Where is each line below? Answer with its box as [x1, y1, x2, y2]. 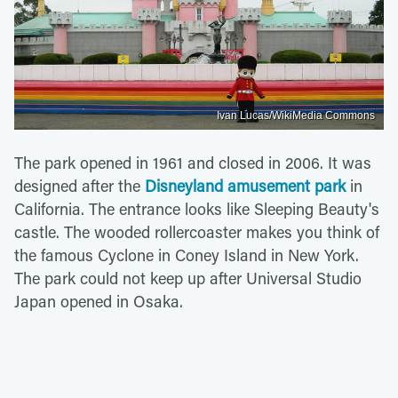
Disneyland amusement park [145, 175, 346, 197]
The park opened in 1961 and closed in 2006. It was [14, 152, 371, 174]
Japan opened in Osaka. [14, 291, 183, 313]
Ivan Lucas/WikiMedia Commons [217, 109, 375, 123]
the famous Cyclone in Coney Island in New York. [14, 244, 359, 267]
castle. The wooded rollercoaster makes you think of [14, 221, 379, 243]
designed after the [14, 175, 145, 197]
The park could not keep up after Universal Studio [14, 267, 362, 290]
